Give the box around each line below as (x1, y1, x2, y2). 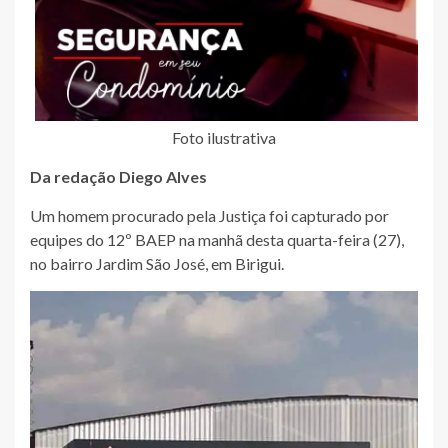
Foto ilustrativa (172, 127, 276, 147)
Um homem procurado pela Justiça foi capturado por (30, 205, 389, 225)
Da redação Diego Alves (30, 166, 207, 186)
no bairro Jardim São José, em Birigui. (30, 253, 284, 273)
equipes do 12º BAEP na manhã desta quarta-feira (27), (30, 229, 404, 249)
